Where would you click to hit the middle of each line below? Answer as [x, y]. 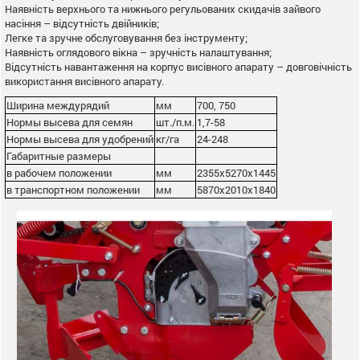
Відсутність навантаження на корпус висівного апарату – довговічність [178, 66]
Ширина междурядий [58, 105]
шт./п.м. [175, 122]
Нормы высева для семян [70, 122]
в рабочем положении [59, 172]
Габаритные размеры [59, 155]
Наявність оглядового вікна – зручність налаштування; [138, 52]
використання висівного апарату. [84, 81]
